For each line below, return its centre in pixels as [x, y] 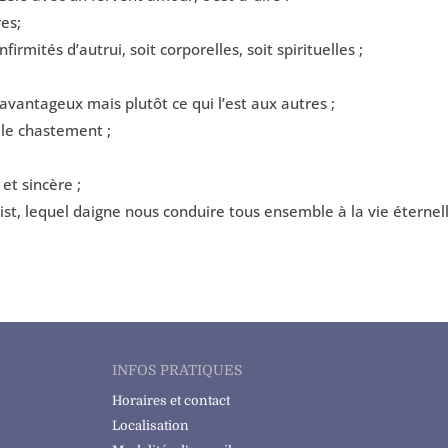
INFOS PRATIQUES [176, 370]
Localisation [150, 426]
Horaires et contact [170, 401]
